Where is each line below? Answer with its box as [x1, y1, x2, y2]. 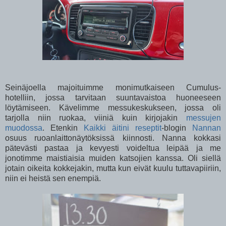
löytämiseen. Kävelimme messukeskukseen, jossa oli [5, 103, 221, 112]
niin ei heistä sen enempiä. [5, 174, 103, 183]
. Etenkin [42, 123, 84, 132]
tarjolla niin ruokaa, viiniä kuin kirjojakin [5, 113, 186, 122]
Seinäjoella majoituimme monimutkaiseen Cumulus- [5, 83, 221, 92]
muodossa [5, 123, 42, 132]
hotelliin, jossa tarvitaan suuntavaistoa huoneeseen [5, 93, 221, 102]
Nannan [192, 123, 221, 132]
